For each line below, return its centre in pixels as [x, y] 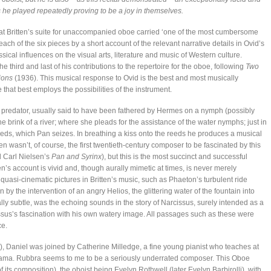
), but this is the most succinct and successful [175, 157]
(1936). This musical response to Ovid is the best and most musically [126, 78]
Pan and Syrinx [77, 157]
